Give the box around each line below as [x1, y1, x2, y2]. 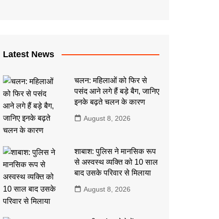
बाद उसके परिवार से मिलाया [74, 168, 151, 177]
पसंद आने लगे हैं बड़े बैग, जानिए [74, 87, 159, 95]
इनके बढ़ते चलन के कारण [74, 97, 145, 106]
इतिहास [78, 21, 96, 30]
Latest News [3, 49, 54, 59]
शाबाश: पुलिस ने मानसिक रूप [74, 147, 156, 155]
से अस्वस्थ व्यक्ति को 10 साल [74, 157, 158, 166]
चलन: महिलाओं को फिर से [74, 76, 147, 85]
